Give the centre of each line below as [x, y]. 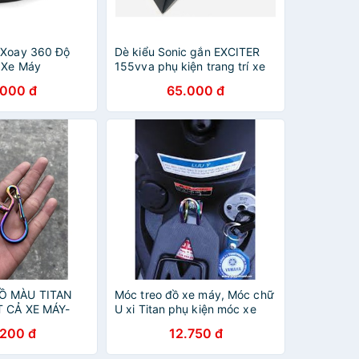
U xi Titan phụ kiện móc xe [186, 309]
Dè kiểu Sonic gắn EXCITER [188, 52]
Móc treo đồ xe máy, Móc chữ [194, 294]
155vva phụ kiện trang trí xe [190, 66]
